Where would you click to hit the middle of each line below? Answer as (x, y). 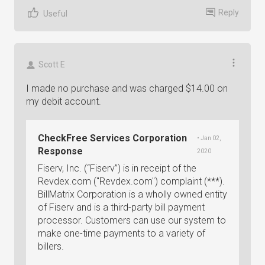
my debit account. (64, 101)
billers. (51, 246)
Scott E (52, 64)
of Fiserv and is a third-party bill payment (121, 207)
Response (60, 151)
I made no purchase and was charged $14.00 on (127, 88)
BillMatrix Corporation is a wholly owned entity (132, 194)
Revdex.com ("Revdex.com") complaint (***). (131, 181)
